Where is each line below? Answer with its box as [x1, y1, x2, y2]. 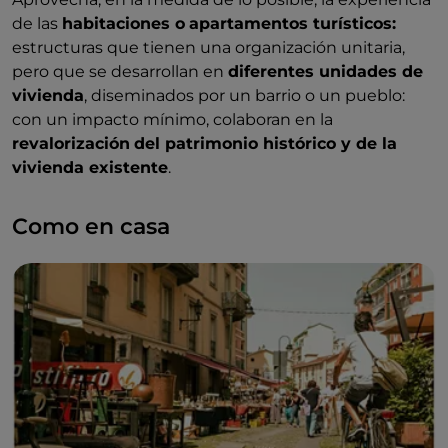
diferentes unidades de [228, 61, 423, 81]
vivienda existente [12, 157, 168, 177]
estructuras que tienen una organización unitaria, [12, 37, 405, 57]
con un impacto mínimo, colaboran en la [12, 109, 333, 129]
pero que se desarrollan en [12, 61, 228, 81]
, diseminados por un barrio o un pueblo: [84, 85, 405, 105]
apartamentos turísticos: [189, 13, 396, 33]
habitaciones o [62, 13, 185, 33]
